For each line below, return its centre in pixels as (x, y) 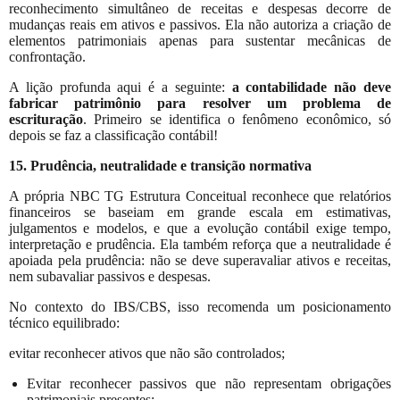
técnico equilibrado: (64, 322)
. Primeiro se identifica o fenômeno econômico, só (237, 119)
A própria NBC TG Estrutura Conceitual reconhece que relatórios (200, 196)
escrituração (46, 119)
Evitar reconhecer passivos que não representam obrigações (209, 383)
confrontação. (47, 56)
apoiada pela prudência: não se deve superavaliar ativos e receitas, (200, 260)
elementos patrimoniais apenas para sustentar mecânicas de (200, 40)
